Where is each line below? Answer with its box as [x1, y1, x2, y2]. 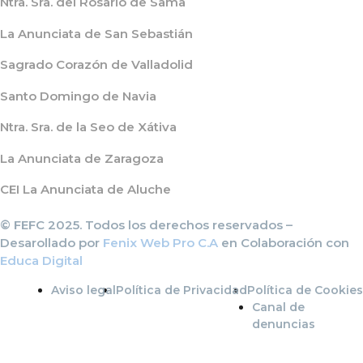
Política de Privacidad [116, 283, 247, 297]
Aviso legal [51, 283, 116, 297]
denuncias [251, 317, 315, 331]
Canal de [251, 300, 305, 314]
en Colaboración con [218, 235, 349, 250]
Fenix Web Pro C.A [103, 235, 218, 250]
